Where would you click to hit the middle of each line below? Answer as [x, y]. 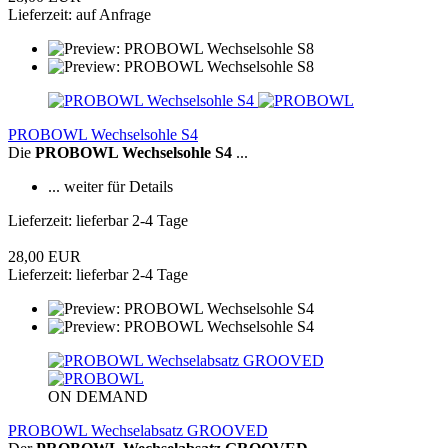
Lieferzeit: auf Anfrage [79, 15]
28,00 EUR [44, 257]
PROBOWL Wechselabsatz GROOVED [138, 431]
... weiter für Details [110, 187]
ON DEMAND [98, 397]
